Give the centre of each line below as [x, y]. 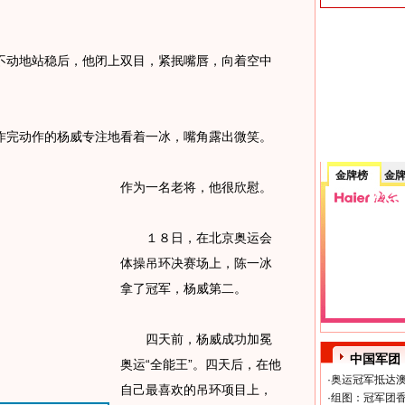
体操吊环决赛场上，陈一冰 [196, 263]
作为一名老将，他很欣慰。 [196, 187]
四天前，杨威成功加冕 [196, 339]
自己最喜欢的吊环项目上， [196, 390]
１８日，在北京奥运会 [196, 238]
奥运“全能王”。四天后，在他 [200, 364]
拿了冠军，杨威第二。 [183, 288]
